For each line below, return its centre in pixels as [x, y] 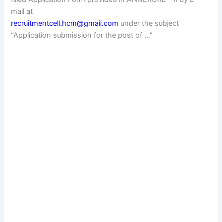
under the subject [149, 23]
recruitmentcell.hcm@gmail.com [65, 23]
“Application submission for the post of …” [82, 35]
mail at [22, 11]
